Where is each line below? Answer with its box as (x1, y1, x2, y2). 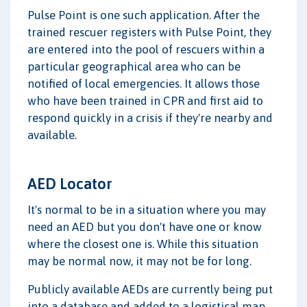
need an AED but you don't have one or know (27, 219, 262, 234)
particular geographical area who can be (27, 59, 241, 73)
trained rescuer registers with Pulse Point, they (27, 25, 271, 39)
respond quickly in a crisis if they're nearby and (27, 110, 273, 125)
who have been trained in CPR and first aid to (27, 93, 263, 108)
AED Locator (27, 174, 112, 193)
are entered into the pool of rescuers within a (27, 42, 265, 56)
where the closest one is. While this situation (27, 236, 258, 251)
